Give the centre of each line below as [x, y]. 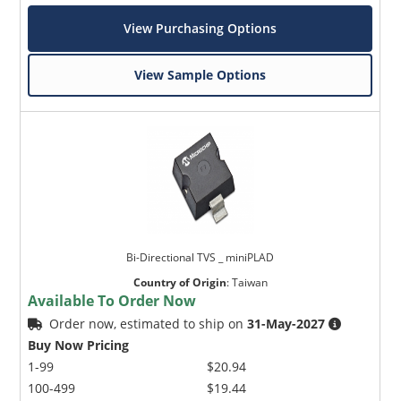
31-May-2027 [286, 323]
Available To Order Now [112, 300]
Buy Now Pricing [79, 345]
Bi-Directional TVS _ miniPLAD [200, 257]
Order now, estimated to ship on [149, 323]
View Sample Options [200, 74]
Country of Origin [179, 282]
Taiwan [249, 282]
